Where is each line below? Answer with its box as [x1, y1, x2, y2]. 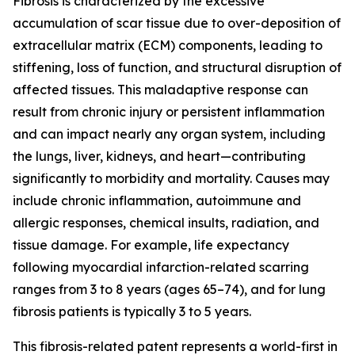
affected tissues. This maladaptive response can [13, 82, 308, 97]
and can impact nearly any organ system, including [13, 126, 326, 142]
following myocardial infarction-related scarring [13, 259, 309, 275]
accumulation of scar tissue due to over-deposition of [13, 15, 341, 31]
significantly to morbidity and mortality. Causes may [13, 170, 330, 186]
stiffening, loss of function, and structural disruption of [13, 59, 342, 75]
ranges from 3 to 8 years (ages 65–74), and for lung [13, 281, 326, 297]
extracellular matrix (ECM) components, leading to [13, 37, 323, 53]
